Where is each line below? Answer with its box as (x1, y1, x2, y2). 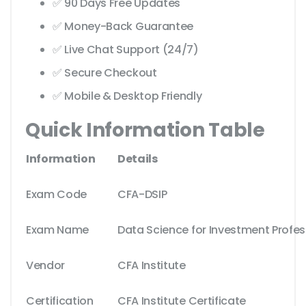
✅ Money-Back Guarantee (53, 18, 193, 35)
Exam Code (26, 186, 87, 203)
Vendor (26, 258, 66, 274)
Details (117, 151, 158, 167)
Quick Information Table (25, 117, 265, 144)
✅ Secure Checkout (53, 65, 157, 81)
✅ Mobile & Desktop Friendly (53, 88, 202, 105)
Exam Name (26, 222, 89, 238)
